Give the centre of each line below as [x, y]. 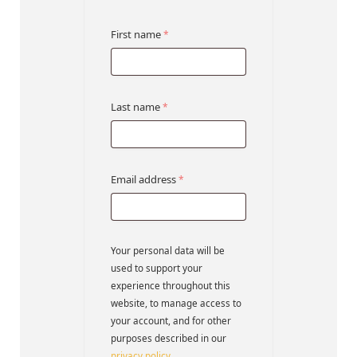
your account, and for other [171, 320]
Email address [145, 179]
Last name [137, 106]
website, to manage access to [176, 302]
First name [137, 34]
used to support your [157, 267]
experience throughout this [171, 285]
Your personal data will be [168, 250]
